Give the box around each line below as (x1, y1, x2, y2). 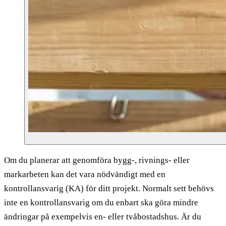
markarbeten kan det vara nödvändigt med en (4, 169, 165, 179)
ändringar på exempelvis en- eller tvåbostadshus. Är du (4, 211, 201, 221)
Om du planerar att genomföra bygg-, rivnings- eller (4, 155, 190, 165)
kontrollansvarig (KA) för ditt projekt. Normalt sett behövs (4, 183, 214, 193)
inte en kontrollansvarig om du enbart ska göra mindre (4, 197, 198, 207)
